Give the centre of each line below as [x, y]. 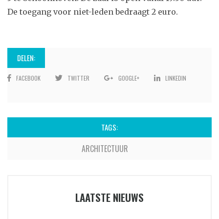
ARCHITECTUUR [105, 148]
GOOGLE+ [129, 78]
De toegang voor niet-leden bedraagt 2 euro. [93, 11]
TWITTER [78, 78]
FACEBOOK [28, 78]
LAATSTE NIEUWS [109, 197]
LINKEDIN [175, 78]
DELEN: [26, 57]
